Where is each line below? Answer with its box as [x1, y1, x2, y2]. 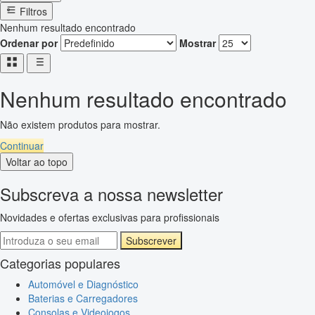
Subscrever [126, 233, 176, 248]
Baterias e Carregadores [28, 291, 138, 306]
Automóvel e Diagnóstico [28, 277, 139, 292]
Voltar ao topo [6, 155, 67, 169]
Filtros [20, 4, 47, 19]
